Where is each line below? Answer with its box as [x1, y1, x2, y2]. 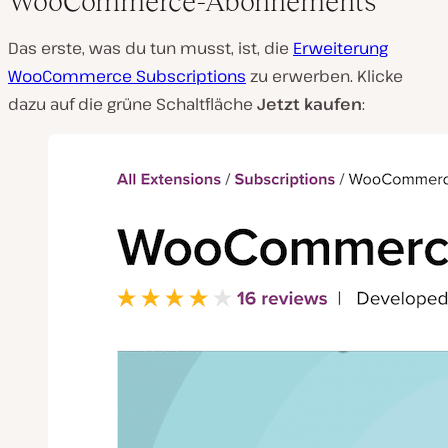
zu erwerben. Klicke [246, 65, 403, 88]
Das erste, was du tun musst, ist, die [8, 37, 293, 60]
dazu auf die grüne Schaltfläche [8, 93, 257, 116]
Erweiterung [293, 37, 388, 60]
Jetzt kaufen [257, 93, 362, 116]
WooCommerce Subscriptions [8, 65, 246, 88]
